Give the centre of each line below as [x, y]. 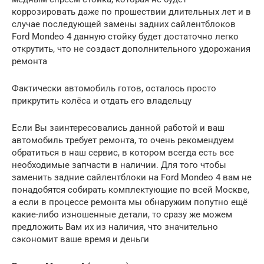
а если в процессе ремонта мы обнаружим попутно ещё [130, 202]
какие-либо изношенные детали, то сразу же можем [122, 214]
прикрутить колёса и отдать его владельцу [102, 100]
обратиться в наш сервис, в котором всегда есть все [123, 152]
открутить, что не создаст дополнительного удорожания [131, 49]
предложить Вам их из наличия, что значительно [115, 227]
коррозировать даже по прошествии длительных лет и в [131, 11]
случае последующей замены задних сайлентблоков [124, 24]
